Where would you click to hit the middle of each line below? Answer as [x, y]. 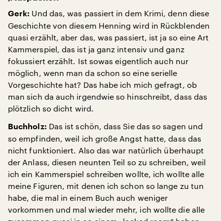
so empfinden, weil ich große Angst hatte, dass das [105, 138]
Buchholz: [27, 127]
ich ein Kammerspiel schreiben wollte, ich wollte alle [106, 174]
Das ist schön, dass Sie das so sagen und [125, 126]
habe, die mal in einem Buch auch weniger [88, 198]
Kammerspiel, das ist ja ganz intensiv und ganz [96, 49]
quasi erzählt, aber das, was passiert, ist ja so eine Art [109, 37]
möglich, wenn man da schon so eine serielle [93, 73]
